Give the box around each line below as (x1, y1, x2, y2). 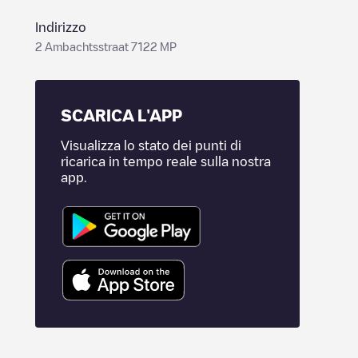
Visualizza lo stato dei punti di (61, 139, 241, 152)
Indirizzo (35, 21, 86, 34)
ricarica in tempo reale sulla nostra (61, 155, 271, 168)
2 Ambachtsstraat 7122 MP (35, 41, 177, 52)
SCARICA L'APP (61, 107, 182, 123)
